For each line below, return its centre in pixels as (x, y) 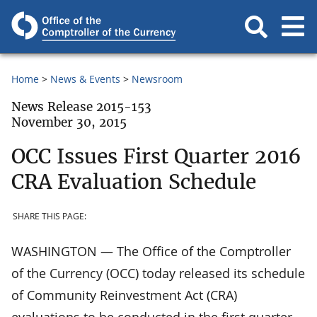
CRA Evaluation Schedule (134, 181)
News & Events (85, 79)
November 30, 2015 (69, 122)
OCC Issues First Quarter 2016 (156, 156)
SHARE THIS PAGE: (50, 217)
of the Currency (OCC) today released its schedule (158, 273)
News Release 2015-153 (81, 107)
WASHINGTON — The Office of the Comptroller (151, 251)
